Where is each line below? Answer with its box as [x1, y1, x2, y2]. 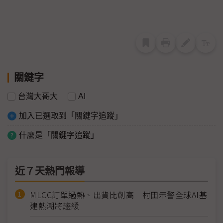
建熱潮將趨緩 [30, 200, 79, 212]
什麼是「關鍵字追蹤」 [19, 131, 99, 140]
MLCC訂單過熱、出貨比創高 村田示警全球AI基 [30, 189, 207, 201]
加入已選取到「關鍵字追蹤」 [19, 111, 122, 120]
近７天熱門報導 [15, 166, 85, 177]
